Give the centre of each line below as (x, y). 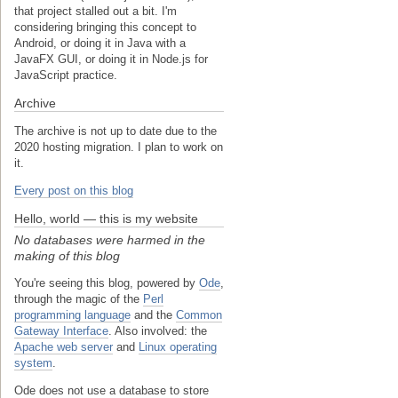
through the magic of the (79, 298)
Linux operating (178, 346)
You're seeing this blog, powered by (107, 283)
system (33, 362)
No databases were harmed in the (110, 239)
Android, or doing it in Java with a (100, 43)
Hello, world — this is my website (106, 218)
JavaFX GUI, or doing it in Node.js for (111, 59)
